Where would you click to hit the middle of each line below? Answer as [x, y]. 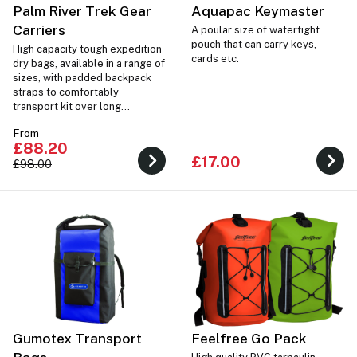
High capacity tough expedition [87, 49]
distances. [37, 121]
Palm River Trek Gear [82, 10]
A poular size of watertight [255, 30]
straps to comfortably [66, 92]
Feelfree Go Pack [249, 338]
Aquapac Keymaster [258, 10]
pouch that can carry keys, [254, 45]
